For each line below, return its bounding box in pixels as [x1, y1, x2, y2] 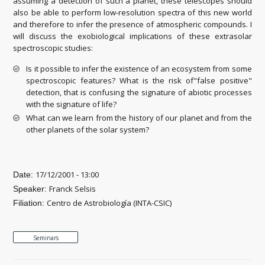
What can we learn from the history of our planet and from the [26, 112, 252, 123]
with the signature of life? [26, 98, 117, 109]
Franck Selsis [49, 183, 96, 194]
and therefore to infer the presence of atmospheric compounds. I [13, 18, 252, 30]
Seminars [33, 233, 59, 242]
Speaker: [13, 183, 50, 193]
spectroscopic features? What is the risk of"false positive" [26, 75, 252, 86]
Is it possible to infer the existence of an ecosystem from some [26, 63, 252, 74]
